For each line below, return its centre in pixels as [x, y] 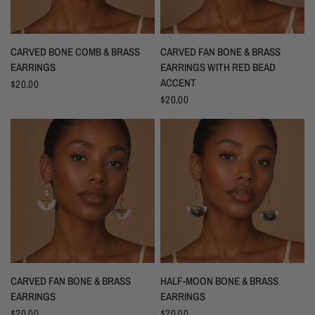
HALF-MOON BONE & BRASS [219, 281]
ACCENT [178, 83]
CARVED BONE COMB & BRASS [75, 52]
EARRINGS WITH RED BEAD [218, 67]
